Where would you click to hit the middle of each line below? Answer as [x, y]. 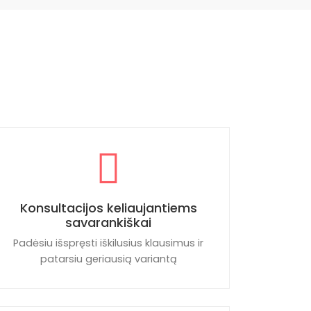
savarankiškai [108, 222]
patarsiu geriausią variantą [108, 259]
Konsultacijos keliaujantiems [108, 208]
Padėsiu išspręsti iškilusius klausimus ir [108, 243]
